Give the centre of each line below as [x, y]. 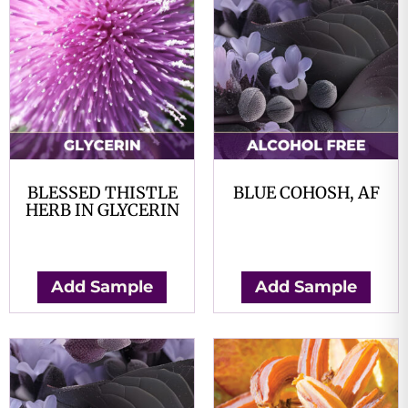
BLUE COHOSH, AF [306, 192]
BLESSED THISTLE [102, 192]
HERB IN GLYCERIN [102, 209]
